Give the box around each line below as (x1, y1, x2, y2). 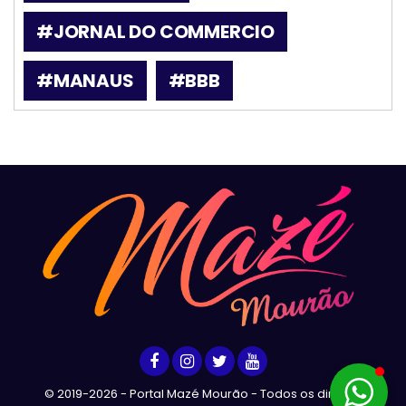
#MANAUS (36, 67, 134, 93)
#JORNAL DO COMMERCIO (36, 18, 275, 44)
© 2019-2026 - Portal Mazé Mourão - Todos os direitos (44, 384, 362, 402)
